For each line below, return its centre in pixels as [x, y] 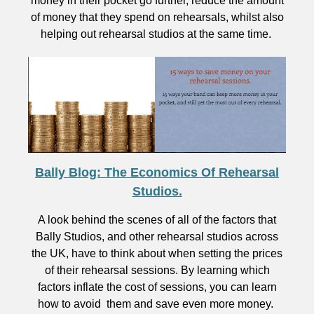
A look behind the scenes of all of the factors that [157, 220]
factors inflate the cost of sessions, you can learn [157, 287]
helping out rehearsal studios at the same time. [157, 34]
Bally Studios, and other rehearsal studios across [157, 237]
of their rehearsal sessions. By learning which [157, 270]
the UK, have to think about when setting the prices [157, 253]
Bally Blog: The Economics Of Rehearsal [157, 172]
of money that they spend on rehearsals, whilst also [157, 17]
